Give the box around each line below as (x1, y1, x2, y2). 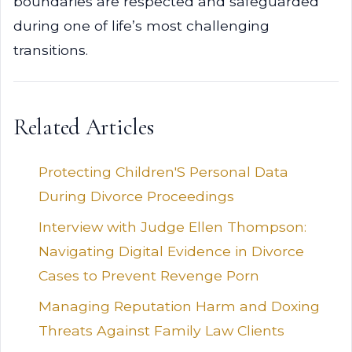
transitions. (13, 42, 88, 58)
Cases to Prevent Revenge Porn (38, 267, 259, 284)
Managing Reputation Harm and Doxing (38, 298, 320, 314)
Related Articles (13, 113, 154, 141)
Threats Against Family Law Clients (38, 322, 284, 339)
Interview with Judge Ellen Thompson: (38, 218, 306, 235)
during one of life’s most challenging (13, 17, 269, 34)
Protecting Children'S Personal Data (38, 163, 288, 180)
